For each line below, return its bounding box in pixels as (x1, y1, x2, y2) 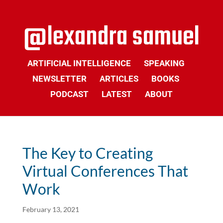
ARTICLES (100, 74, 139, 84)
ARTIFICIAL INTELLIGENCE (27, 58, 131, 68)
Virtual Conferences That (22, 162, 188, 180)
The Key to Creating (22, 144, 153, 162)
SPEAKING (143, 58, 185, 68)
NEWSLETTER (32, 74, 87, 84)
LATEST (101, 89, 132, 99)
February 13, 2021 (22, 205, 79, 214)
